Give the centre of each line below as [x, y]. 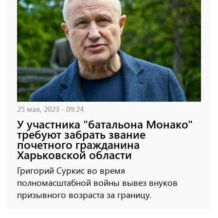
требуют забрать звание [81, 134]
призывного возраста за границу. [84, 194]
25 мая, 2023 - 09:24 [50, 109]
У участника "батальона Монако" [105, 124]
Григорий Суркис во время [71, 170]
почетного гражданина [78, 144]
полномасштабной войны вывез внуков [97, 182]
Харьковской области [74, 154]
